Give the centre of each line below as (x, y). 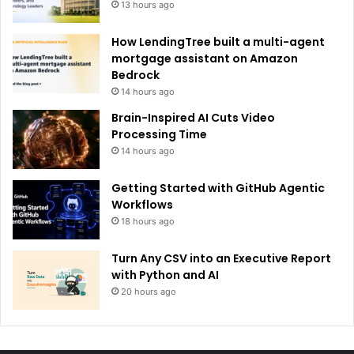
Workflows (142, 205)
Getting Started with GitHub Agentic (218, 188)
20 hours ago (149, 292)
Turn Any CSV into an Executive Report (221, 259)
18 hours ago (148, 222)
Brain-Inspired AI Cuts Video (193, 118)
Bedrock (136, 75)
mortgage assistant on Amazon (205, 59)
